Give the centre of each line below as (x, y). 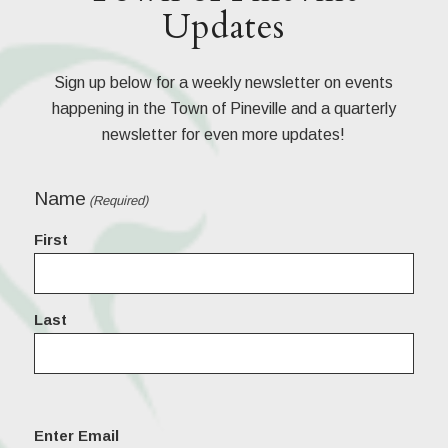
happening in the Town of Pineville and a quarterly (223, 108)
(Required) (118, 201)
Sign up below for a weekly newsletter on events (224, 82)
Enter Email (76, 436)
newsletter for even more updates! (224, 134)
